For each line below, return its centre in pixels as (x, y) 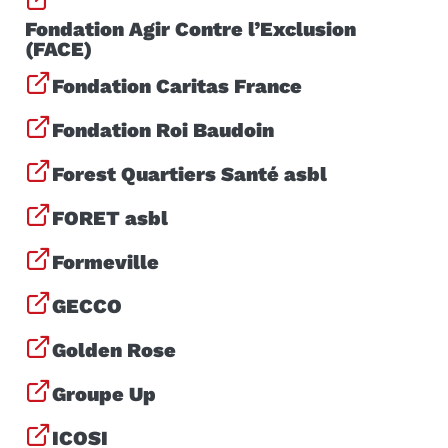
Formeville (105, 261)
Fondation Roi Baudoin (163, 129)
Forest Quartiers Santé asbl (189, 173)
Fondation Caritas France (177, 85)
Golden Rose (114, 349)
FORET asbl (110, 217)
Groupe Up (104, 393)
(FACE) (58, 48)
